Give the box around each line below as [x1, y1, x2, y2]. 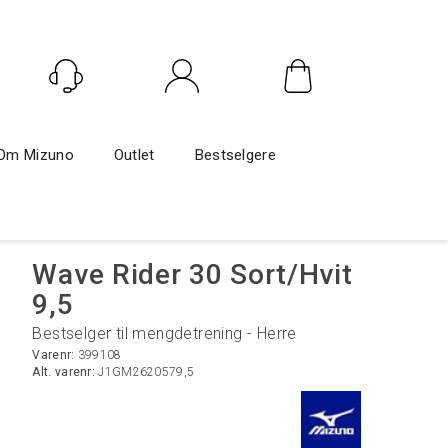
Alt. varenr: [32, 365, 99, 379]
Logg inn [156, 111, 208, 126]
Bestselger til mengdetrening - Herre [32, 324, 297, 343]
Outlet [113, 146, 155, 164]
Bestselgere [194, 146, 276, 164]
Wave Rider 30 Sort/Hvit [32, 258, 353, 291]
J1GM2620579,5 [98, 365, 195, 379]
